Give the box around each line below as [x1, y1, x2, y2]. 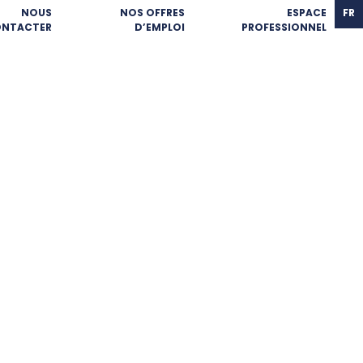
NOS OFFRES [119, 6, 185, 19]
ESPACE [287, 6, 327, 19]
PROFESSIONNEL [241, 20, 327, 34]
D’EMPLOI [134, 20, 185, 34]
